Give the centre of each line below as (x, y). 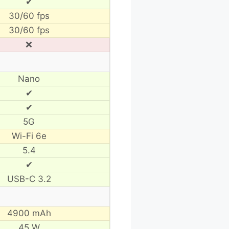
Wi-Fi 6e (29, 136)
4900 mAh (29, 213)
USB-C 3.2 (29, 179)
